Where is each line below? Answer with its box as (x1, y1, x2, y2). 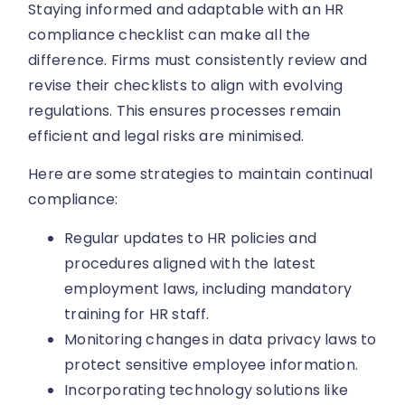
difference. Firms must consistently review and (28, 49, 368, 71)
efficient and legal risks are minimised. (28, 125, 305, 146)
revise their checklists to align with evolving (28, 74, 344, 96)
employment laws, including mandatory (64, 278, 353, 299)
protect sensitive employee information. (64, 353, 359, 375)
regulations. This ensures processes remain (28, 99, 342, 121)
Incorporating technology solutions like (64, 379, 349, 400)
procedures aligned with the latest (64, 252, 316, 274)
